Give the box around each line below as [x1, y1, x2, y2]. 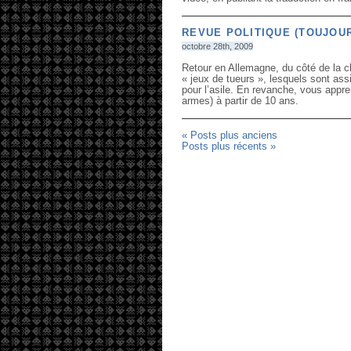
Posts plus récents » [182, 141, 276, 152]
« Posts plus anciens [182, 130, 277, 141]
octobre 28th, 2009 [182, 42, 253, 51]
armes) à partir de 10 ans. [182, 96, 299, 107]
